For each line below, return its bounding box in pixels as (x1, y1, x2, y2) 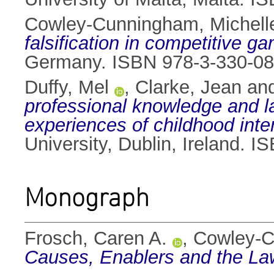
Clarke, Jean (135, 76, 242, 98)
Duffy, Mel (24, 76, 109, 98)
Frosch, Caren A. (24, 228, 167, 250)
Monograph (24, 182, 149, 212)
